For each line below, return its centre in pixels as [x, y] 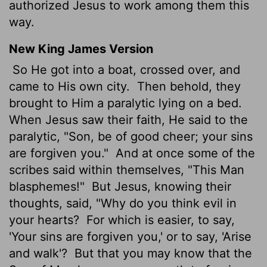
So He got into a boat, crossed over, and [125, 69]
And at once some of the [184, 153]
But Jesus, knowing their [160, 186]
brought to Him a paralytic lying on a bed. [125, 103]
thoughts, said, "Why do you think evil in [123, 203]
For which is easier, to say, [159, 220]
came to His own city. [71, 86]
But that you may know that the [162, 253]
